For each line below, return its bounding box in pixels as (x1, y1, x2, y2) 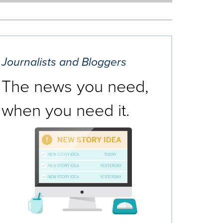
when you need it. (1, 98, 129, 123)
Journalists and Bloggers (1, 53, 126, 70)
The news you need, (1, 74, 148, 99)
